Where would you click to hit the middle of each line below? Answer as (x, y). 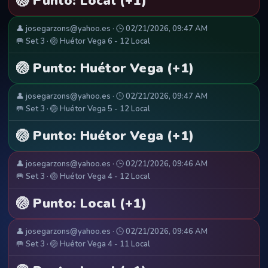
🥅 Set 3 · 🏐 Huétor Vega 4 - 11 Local (83, 244)
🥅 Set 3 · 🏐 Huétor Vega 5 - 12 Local (83, 109)
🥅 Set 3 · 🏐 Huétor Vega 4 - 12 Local (83, 177)
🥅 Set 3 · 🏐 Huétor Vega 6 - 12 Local (83, 42)
